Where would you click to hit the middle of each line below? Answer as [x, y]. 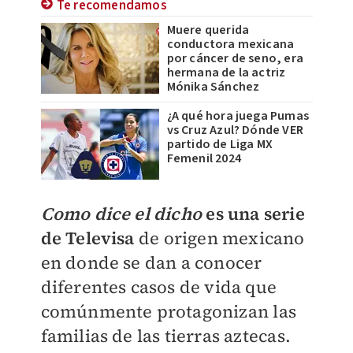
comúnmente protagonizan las [168, 311]
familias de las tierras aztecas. [168, 336]
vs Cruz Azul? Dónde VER [235, 130]
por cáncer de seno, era [235, 58]
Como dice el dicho [121, 214]
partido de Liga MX [220, 144]
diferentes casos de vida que [159, 287]
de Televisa [87, 238]
